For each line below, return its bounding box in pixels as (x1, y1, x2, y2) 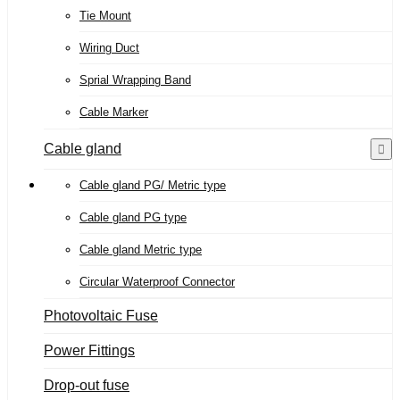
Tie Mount (79, 9, 131, 23)
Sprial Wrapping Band (79, 73, 191, 87)
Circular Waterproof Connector (79, 275, 235, 289)
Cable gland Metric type (79, 243, 202, 257)
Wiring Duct (79, 41, 139, 55)
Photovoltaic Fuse (44, 308, 158, 324)
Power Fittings (44, 343, 135, 359)
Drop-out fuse (44, 378, 129, 394)
